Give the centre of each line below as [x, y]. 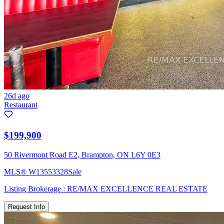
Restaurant [21, 105]
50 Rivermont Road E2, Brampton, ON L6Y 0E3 [82, 154]
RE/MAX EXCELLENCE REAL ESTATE [137, 188]
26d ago [17, 96]
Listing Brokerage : [35, 188]
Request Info [26, 206]
